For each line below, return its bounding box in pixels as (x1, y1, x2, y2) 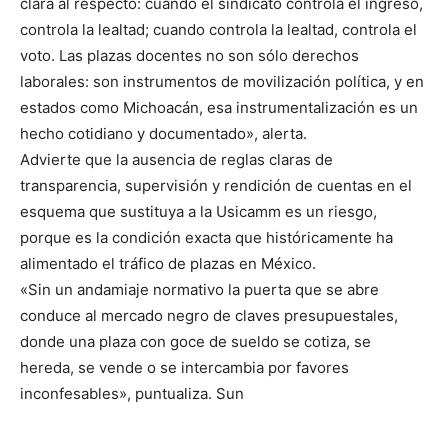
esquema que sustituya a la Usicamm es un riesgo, (20, 202, 377, 222)
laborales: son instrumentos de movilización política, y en (20, 72, 424, 92)
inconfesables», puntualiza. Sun (20, 384, 244, 404)
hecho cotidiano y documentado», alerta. (20, 124, 307, 144)
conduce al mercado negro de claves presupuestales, (20, 306, 398, 326)
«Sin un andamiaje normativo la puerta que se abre (20, 280, 379, 300)
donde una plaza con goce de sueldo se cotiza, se (20, 332, 371, 352)
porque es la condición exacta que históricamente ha (20, 228, 393, 248)
